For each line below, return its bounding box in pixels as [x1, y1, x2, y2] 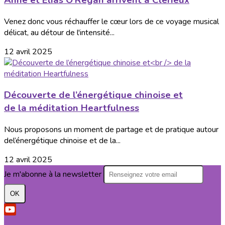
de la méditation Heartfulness [4, 101, 139, 115]
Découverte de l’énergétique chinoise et [4, 88, 183, 102]
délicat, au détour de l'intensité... [4, 27, 115, 38]
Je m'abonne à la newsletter [4, 169, 103, 180]
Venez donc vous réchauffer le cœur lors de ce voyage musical [4, 16, 219, 27]
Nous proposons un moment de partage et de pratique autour [4, 124, 218, 136]
